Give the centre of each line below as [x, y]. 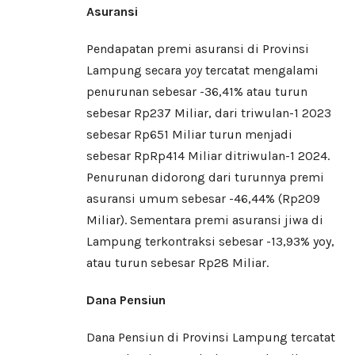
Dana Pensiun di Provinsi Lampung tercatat [211, 338]
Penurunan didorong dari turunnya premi [205, 177]
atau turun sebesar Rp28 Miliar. [177, 263]
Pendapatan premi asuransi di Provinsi [198, 49]
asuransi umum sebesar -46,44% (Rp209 [203, 199]
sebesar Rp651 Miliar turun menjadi [189, 135]
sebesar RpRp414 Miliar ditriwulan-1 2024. [208, 156]
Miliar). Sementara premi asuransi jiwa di [205, 220]
